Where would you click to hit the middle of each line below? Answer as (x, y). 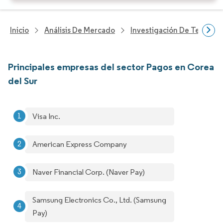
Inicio (19, 30)
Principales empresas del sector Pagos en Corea (111, 67)
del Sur (23, 81)
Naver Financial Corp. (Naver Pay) (89, 172)
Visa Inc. (46, 116)
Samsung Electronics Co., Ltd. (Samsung (99, 200)
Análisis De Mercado (80, 30)
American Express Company (80, 144)
